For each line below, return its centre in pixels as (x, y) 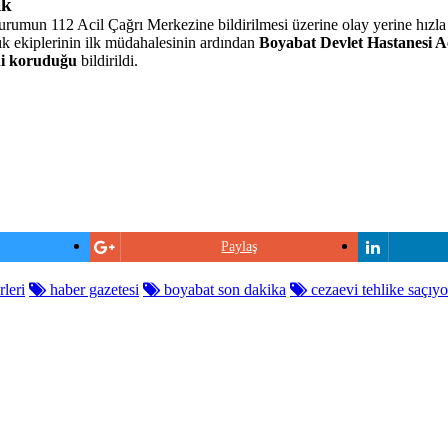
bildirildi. (107, 60)
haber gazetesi (92, 289)
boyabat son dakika (223, 289)
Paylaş (239, 246)
